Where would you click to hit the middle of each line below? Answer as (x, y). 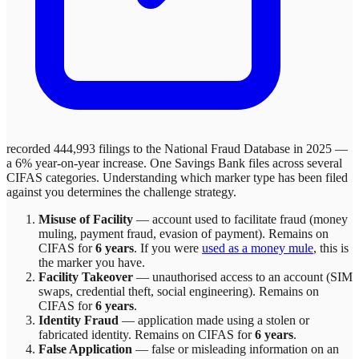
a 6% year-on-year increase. (78, 163)
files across (276, 163)
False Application (85, 349)
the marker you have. (92, 262)
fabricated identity (83, 334)
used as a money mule (258, 248)
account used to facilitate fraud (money (250, 219)
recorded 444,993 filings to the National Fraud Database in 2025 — (177, 148)
